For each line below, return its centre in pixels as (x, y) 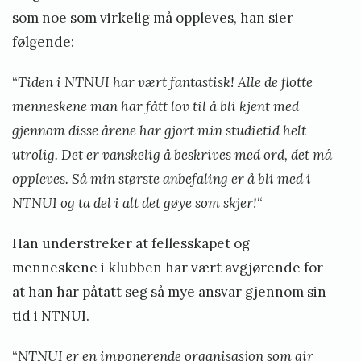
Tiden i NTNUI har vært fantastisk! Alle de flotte (165, 82)
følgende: (43, 41)
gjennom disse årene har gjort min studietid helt (159, 130)
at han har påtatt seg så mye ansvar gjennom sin (169, 291)
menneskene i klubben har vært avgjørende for (168, 267)
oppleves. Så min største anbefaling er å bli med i (162, 178)
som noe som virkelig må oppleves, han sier (153, 17)
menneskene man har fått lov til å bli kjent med (156, 106)
